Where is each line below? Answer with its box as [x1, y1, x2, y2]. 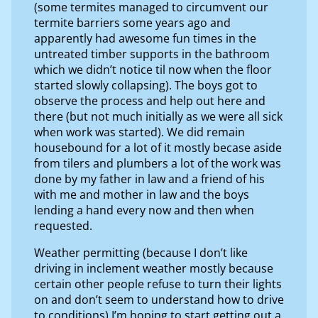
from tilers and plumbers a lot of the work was [34, 155, 281, 171]
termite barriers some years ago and [34, 14, 231, 31]
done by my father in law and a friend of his [34, 170, 265, 187]
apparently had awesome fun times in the [34, 30, 256, 46]
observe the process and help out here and [34, 92, 265, 109]
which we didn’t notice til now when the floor [34, 61, 272, 77]
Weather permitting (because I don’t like [34, 244, 248, 261]
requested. [34, 217, 92, 234]
